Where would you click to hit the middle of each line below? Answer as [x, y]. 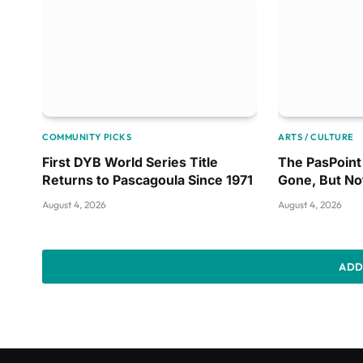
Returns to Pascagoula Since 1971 [147, 179]
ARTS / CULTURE [316, 137]
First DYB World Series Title [130, 162]
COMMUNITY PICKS [87, 137]
